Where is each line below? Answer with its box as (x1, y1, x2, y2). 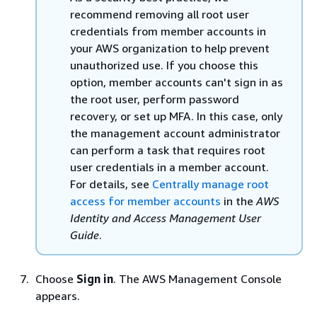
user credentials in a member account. (70, 159, 269, 174)
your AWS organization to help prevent (70, 40, 270, 55)
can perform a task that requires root (70, 142, 265, 157)
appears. (35, 288, 80, 303)
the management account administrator (70, 125, 280, 140)
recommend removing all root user (70, 6, 249, 21)
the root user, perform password (70, 91, 239, 106)
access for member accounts (70, 193, 221, 208)
